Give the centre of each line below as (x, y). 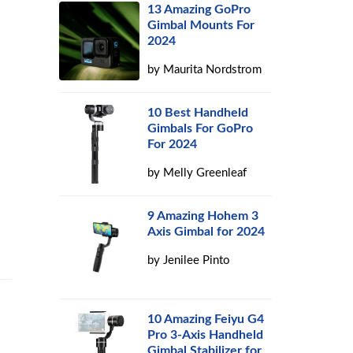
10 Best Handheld (198, 113)
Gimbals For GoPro (201, 128)
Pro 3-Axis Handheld (206, 335)
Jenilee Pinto (197, 260)
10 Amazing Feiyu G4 (206, 319)
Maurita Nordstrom (213, 70)
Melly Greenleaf (205, 173)
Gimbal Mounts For (201, 25)
